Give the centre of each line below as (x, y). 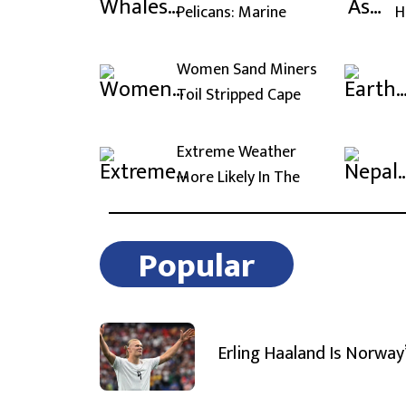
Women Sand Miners (247, 69)
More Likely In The (238, 177)
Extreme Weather (237, 152)
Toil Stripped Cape (239, 95)
